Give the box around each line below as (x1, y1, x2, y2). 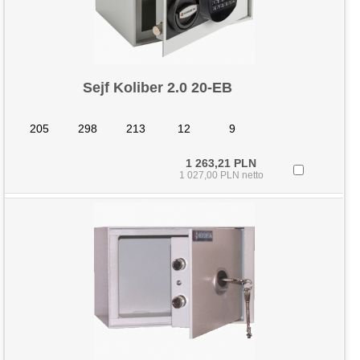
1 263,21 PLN (186, 157, 257, 170)
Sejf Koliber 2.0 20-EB (83, 80, 233, 96)
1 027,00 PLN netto (178, 170, 264, 181)
